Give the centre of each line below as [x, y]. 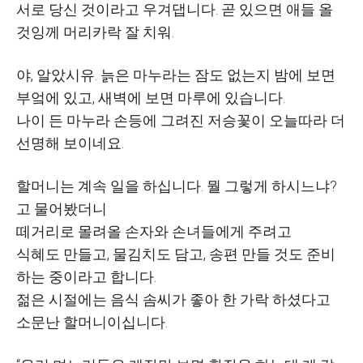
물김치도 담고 [158, 254]
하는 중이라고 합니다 [85, 277]
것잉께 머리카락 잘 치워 [94, 32]
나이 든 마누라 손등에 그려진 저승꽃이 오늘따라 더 [181, 120]
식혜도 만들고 [62, 254]
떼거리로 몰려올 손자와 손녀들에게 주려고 [154, 231]
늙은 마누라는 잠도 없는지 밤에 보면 [218, 75]
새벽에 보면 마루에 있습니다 [190, 98]
